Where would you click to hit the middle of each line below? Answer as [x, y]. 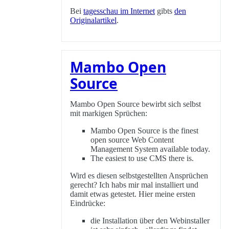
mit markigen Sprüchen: [109, 113]
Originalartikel [93, 20]
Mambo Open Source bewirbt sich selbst [135, 104]
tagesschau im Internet [119, 11]
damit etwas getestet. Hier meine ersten [133, 194]
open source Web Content [132, 140]
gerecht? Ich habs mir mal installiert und [134, 185]
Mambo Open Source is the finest [144, 131]
